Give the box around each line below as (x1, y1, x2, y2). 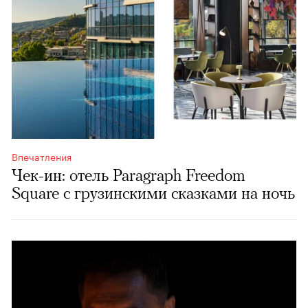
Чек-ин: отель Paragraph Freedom (12, 166, 245, 185)
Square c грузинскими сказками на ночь (12, 184, 295, 203)
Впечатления (12, 148, 71, 164)
